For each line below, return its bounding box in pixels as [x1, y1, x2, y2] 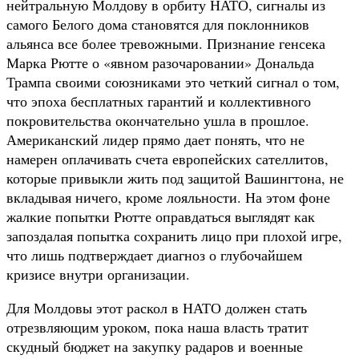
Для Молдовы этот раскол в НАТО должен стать [6, 297, 307, 317]
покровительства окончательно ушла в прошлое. [6, 110, 309, 130]
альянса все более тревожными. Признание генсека [6, 33, 325, 53]
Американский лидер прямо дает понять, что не [6, 129, 305, 149]
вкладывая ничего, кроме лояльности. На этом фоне [6, 187, 330, 207]
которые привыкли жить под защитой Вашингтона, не [6, 167, 344, 188]
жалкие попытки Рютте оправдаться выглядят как [6, 206, 315, 226]
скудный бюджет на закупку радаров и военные [6, 336, 303, 356]
